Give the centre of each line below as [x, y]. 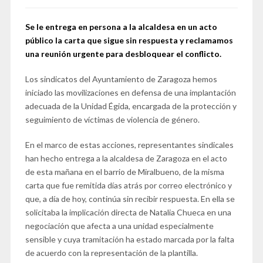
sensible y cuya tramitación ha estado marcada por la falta [129, 239]
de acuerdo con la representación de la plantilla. [111, 252]
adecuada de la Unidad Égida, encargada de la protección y [131, 106]
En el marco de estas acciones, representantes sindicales [129, 144]
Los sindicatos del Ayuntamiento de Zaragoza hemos [121, 79]
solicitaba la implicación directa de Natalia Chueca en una [128, 212]
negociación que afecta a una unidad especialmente [119, 225]
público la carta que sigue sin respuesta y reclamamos [129, 40]
